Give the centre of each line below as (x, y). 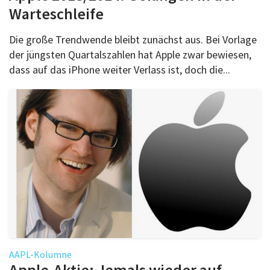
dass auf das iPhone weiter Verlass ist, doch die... (120, 69)
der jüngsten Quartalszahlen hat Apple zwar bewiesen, (130, 54)
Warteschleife (56, 13)
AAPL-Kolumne (40, 254)
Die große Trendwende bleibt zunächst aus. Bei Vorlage (133, 39)
